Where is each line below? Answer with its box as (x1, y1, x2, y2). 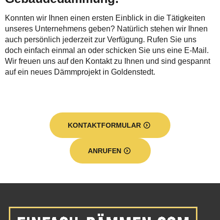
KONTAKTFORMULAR (68, 121, 141, 130)
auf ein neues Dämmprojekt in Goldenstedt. (5, 68, 155, 77)
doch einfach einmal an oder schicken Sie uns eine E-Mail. (5, 46, 209, 55)
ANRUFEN (87, 147, 121, 155)
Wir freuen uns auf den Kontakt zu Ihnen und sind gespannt (5, 57, 210, 66)
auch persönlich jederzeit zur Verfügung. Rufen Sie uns (5, 35, 196, 44)
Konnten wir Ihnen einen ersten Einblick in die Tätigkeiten (5, 14, 205, 23)
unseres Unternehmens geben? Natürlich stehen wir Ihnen (5, 25, 208, 33)
